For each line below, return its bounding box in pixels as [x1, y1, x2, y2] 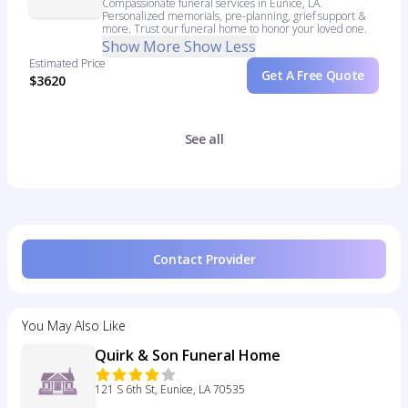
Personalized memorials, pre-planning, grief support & [102, 8, 366, 24]
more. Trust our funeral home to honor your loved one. [102, 21, 367, 36]
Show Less [184, 36, 256, 56]
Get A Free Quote [260, 66, 364, 84]
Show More [102, 36, 180, 56]
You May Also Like [22, 317, 126, 334]
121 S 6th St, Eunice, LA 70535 [95, 382, 245, 397]
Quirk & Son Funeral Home [95, 345, 280, 365]
